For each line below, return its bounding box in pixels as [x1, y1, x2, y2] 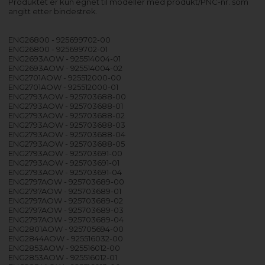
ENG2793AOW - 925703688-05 [8, 138, 125, 148]
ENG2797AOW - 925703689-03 [8, 205, 124, 215]
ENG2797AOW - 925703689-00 [8, 176, 125, 186]
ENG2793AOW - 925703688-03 [8, 119, 126, 130]
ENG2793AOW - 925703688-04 [8, 129, 126, 139]
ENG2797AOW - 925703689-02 [8, 195, 124, 205]
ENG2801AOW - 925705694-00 [8, 224, 124, 234]
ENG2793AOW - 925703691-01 [8, 157, 120, 167]
